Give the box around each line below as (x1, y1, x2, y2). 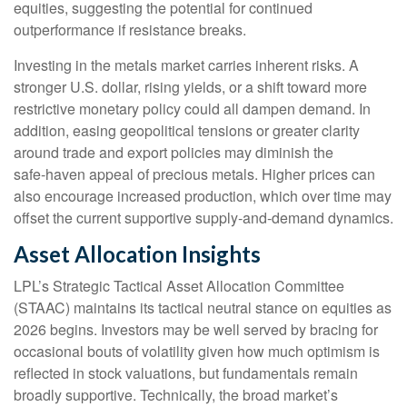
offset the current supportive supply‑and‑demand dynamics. (14, 207, 393, 229)
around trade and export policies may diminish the (14, 142, 333, 164)
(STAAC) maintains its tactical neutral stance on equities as (14, 297, 392, 319)
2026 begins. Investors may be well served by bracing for (14, 319, 378, 341)
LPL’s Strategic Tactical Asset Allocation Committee (14, 275, 344, 297)
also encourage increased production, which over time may (14, 185, 392, 207)
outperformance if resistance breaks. (14, 19, 246, 41)
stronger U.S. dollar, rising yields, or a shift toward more (14, 76, 367, 98)
